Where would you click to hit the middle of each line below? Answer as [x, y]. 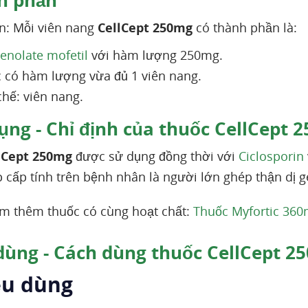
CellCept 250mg [145, 27]
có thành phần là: [245, 27]
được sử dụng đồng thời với [155, 156]
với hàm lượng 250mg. [155, 55]
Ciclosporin [271, 156]
